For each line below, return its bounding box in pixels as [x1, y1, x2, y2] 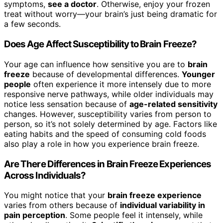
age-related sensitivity [129, 99, 218, 109]
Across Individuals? [4, 169, 86, 181]
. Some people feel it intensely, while [65, 210, 203, 221]
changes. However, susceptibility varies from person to [4, 109, 212, 119]
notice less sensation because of [4, 99, 129, 109]
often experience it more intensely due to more [31, 79, 211, 89]
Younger [182, 69, 215, 79]
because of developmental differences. [30, 69, 182, 79]
